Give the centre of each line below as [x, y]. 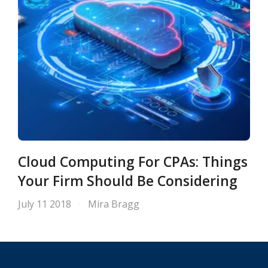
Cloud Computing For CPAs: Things [133, 162]
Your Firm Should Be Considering [128, 181]
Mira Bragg [114, 204]
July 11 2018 [45, 204]
